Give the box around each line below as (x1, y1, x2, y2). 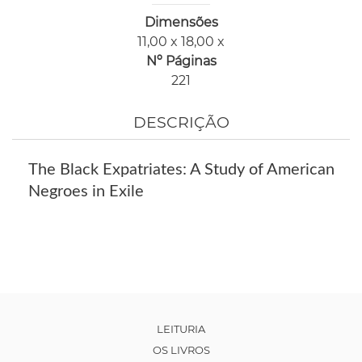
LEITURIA (157, 322, 205, 335)
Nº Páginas (145, 53, 217, 69)
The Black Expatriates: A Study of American (28, 161, 335, 178)
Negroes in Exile (28, 183, 144, 200)
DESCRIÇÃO (133, 112, 229, 132)
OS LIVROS (152, 343, 210, 356)
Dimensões (144, 14, 218, 30)
